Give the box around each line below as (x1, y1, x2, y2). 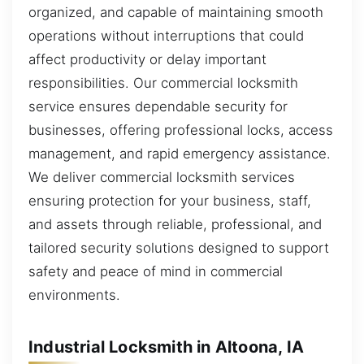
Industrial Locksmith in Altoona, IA (28, 336, 304, 357)
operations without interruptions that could (28, 28, 304, 45)
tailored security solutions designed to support (28, 240, 329, 257)
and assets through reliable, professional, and (28, 216, 322, 233)
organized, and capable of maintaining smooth (28, 4, 323, 21)
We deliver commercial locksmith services (28, 169, 295, 186)
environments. (28, 287, 120, 304)
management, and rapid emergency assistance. (28, 145, 331, 162)
